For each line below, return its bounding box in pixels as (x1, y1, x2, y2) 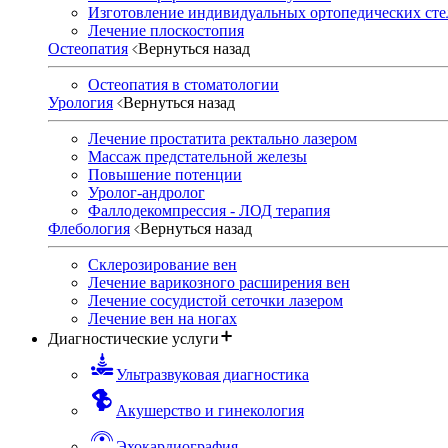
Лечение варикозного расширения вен (88, 273, 350, 291)
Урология (48, 93, 113, 111)
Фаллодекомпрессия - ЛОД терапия (88, 201, 330, 219)
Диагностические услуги (48, 329, 219, 347)
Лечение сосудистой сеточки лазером (88, 291, 343, 309)
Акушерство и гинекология (116, 401, 304, 419)
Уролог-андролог (88, 183, 205, 201)
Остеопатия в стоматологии (88, 75, 279, 93)
